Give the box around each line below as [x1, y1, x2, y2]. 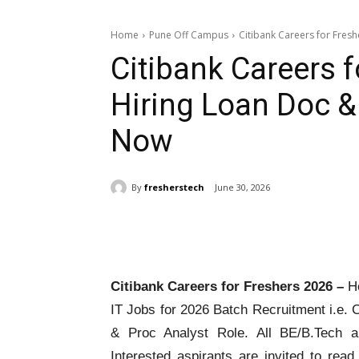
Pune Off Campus [149, 28, 228, 42]
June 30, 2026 [215, 181, 270, 194]
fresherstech [144, 180, 204, 193]
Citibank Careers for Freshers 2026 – [111, 279, 345, 295]
